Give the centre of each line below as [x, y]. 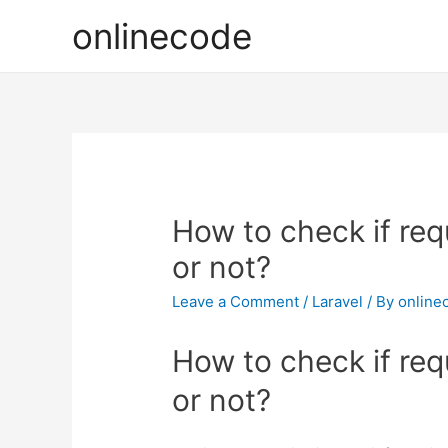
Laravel [338, 302]
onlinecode [162, 36]
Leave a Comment [236, 302]
